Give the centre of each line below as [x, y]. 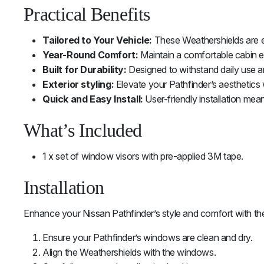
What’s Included [83, 131]
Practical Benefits [87, 14]
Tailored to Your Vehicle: [97, 40]
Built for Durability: [85, 70]
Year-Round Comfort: [90, 55]
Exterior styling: [78, 85]
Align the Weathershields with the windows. [129, 253]
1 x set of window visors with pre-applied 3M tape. [143, 156]
